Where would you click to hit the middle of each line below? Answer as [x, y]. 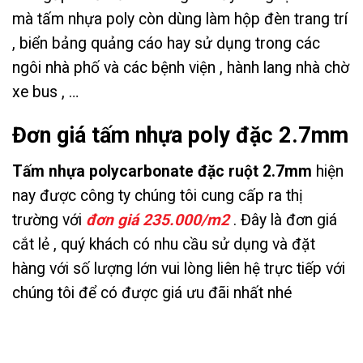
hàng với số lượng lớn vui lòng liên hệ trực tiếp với [179, 269]
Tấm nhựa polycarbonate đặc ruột [137, 172]
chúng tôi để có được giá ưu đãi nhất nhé [152, 293]
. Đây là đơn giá [283, 220]
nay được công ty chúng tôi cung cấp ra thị [158, 196]
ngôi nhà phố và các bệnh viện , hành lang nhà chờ [181, 67]
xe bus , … [45, 92]
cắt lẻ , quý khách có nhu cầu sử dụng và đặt [164, 245]
